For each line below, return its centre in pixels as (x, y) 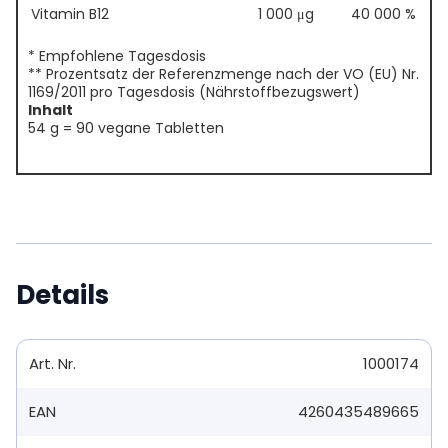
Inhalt (50, 110)
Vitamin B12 (70, 14)
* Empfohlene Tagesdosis (117, 56)
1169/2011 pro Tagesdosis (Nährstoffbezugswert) (194, 92)
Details (62, 295)
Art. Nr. (52, 364)
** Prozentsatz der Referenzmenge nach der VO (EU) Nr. (223, 74)
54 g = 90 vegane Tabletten (126, 128)
